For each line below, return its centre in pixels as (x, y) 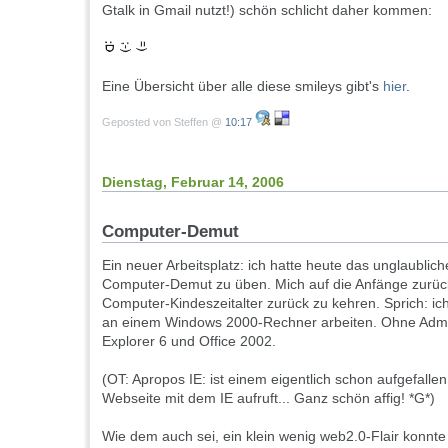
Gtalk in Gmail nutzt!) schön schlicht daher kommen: (267, 10)
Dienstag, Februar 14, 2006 (193, 181)
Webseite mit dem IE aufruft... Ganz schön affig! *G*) (268, 398)
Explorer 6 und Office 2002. (189, 341)
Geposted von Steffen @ (163, 121)
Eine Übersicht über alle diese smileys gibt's (242, 86)
